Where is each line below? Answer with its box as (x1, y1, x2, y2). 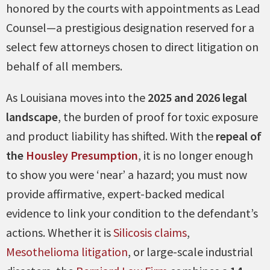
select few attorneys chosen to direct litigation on (6, 39, 259, 54)
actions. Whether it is (6, 225, 113, 240)
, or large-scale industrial (128, 244, 253, 259)
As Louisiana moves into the (6, 90, 148, 105)
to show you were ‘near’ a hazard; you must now (6, 167, 247, 182)
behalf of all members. (6, 58, 122, 74)
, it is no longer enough (138, 148, 253, 163)
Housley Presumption (26, 148, 138, 163)
